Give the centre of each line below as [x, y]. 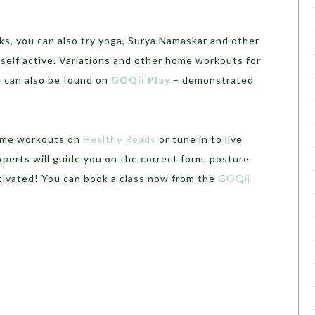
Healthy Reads [120, 139]
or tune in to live [199, 139]
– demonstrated [212, 79]
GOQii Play [141, 79]
